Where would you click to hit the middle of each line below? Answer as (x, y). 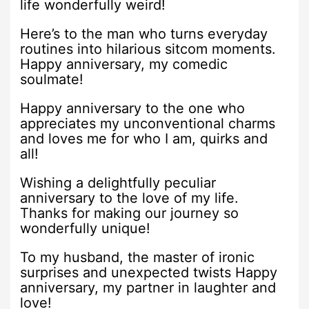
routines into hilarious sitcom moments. (148, 49)
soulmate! (52, 79)
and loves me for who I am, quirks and (144, 138)
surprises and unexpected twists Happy (149, 272)
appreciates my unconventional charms (148, 123)
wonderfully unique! (86, 228)
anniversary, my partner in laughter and (148, 287)
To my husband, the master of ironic (138, 257)
